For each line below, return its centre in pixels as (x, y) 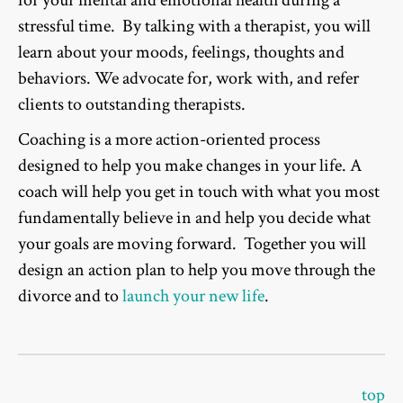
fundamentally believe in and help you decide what (194, 218)
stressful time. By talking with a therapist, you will (194, 27)
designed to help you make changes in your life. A (190, 166)
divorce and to (70, 296)
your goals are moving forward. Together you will (192, 244)
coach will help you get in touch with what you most (199, 192)
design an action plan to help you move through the (197, 270)
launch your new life (193, 296)
